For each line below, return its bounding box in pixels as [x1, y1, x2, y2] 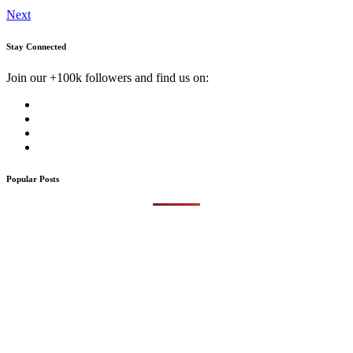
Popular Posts [6, 173, 59, 184]
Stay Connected [6, 41, 66, 51]
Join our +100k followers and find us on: [6, 70, 209, 84]
